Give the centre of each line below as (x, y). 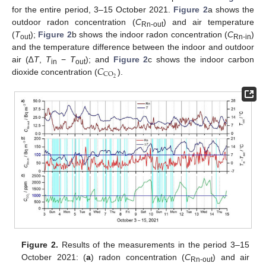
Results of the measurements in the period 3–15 (153, 245)
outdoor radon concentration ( (74, 22)
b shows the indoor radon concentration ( (149, 34)
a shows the (231, 9)
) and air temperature (208, 22)
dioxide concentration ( (55, 72)
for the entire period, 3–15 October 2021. (93, 9)
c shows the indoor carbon (201, 59)
